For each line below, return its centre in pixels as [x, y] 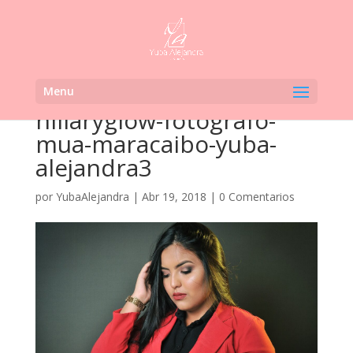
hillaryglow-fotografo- [155, 120]
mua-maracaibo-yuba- [156, 144]
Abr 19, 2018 [174, 197]
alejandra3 [93, 167]
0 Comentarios [256, 197]
